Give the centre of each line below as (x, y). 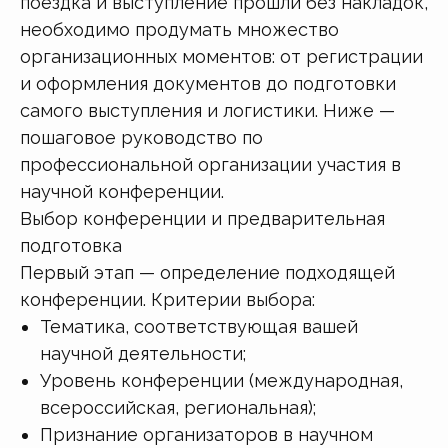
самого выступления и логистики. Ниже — (207, 110)
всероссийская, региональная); (178, 407)
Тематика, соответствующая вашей (199, 326)
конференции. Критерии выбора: (167, 299)
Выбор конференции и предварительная (202, 218)
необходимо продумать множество (179, 29)
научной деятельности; (143, 353)
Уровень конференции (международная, (221, 380)
